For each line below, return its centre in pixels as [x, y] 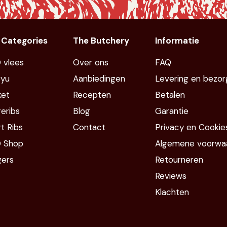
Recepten [92, 95]
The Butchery [101, 41]
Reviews [171, 176]
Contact [89, 127]
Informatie [177, 41]
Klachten [172, 192]
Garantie [172, 111]
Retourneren [179, 160]
